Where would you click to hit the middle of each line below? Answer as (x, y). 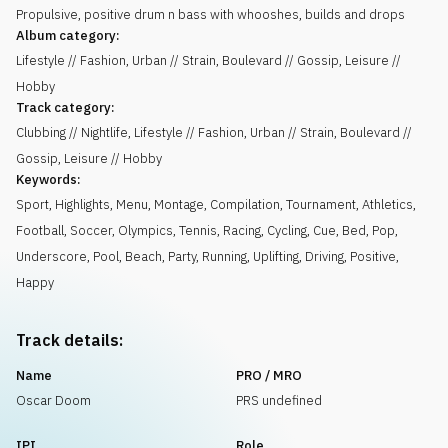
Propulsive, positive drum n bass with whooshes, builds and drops (210, 14)
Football (40, 230)
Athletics (387, 204)
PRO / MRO (269, 375)
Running (224, 256)
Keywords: (48, 179)
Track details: (69, 340)
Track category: (65, 107)
